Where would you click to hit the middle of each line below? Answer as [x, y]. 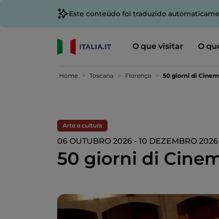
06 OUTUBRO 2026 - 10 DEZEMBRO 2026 [138, 141]
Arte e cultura [82, 125]
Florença [138, 76]
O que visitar [158, 46]
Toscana [101, 76]
